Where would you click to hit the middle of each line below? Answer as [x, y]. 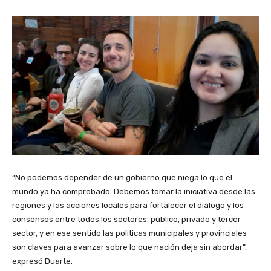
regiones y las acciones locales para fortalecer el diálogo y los [128, 206]
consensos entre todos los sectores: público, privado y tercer [126, 220]
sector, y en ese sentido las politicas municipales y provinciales [129, 233]
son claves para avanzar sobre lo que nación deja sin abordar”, [129, 247]
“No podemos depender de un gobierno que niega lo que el [122, 178]
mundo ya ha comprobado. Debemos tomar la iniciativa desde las [134, 192]
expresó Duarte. [42, 261]
